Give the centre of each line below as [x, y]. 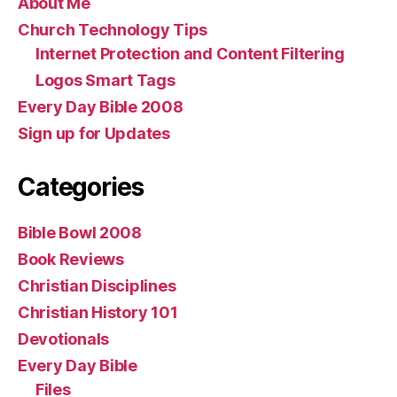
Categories [81, 187]
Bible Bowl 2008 [80, 232]
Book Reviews [71, 259]
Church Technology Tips [113, 29]
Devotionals [64, 339]
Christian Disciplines [97, 285]
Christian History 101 [98, 312]
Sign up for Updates [94, 133]
